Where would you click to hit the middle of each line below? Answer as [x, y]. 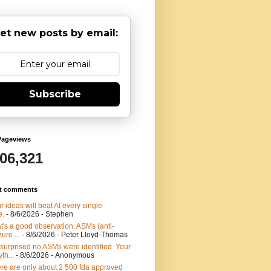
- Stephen [56, 214]
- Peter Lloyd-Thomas [91, 234]
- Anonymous [72, 255]
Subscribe [55, 94]
